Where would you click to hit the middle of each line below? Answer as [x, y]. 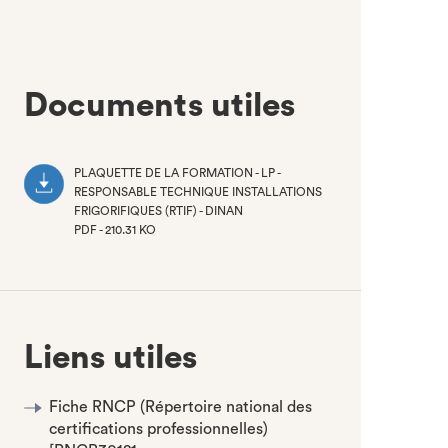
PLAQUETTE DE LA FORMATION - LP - [177, 173]
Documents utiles [160, 105]
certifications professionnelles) [159, 429]
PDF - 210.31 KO [115, 230]
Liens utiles [111, 357]
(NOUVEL [101, 249]
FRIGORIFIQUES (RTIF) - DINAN [159, 211]
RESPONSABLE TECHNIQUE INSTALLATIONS [198, 192]
